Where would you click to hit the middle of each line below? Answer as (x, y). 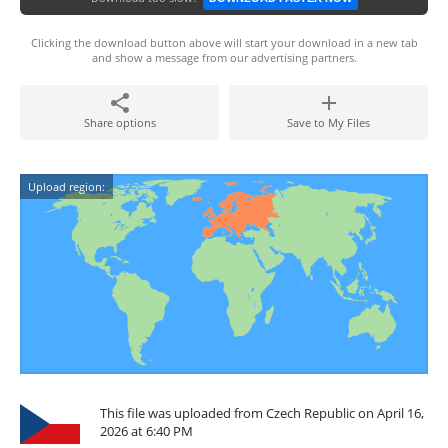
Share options (119, 122)
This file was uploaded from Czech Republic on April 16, (262, 413)
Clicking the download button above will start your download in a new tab (224, 42)
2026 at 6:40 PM (146, 431)
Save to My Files (328, 122)
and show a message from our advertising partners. (224, 57)
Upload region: (66, 186)
